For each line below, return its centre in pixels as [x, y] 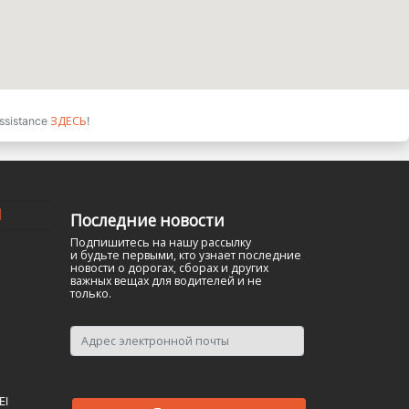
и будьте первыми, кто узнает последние [186, 255]
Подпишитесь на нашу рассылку [161, 242]
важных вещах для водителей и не [166, 280]
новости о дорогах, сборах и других [169, 267]
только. [91, 293]
